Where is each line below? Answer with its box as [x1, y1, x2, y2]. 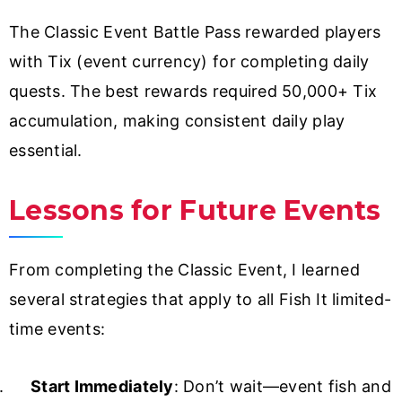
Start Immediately [31, 377, 174, 397]
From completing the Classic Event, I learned [9, 260, 360, 280]
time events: [9, 319, 106, 339]
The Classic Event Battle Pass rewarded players [9, 22, 381, 42]
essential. [9, 141, 83, 161]
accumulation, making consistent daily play [9, 111, 345, 131]
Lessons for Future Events [9, 194, 381, 228]
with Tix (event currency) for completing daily [9, 52, 370, 72]
